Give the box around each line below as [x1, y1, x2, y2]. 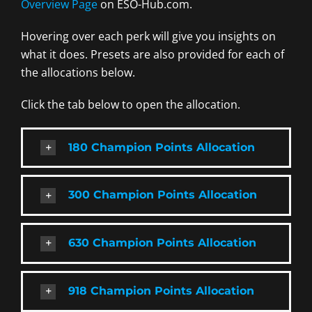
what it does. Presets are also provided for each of [21, 46, 284, 62]
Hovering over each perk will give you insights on [21, 28, 276, 44]
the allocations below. [21, 64, 135, 80]
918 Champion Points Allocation [68, 283, 254, 297]
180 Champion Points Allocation [68, 140, 255, 154]
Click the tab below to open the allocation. [21, 96, 240, 112]
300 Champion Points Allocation [68, 188, 257, 202]
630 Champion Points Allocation [68, 236, 256, 250]
